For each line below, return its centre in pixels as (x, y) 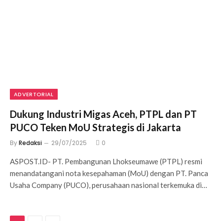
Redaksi (30, 143)
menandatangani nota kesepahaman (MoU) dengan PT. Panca (109, 173)
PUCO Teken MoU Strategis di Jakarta (95, 127)
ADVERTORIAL (34, 94)
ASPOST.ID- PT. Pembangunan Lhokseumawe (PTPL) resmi (106, 161)
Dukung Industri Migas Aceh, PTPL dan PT (103, 114)
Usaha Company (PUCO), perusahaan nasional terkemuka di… (109, 185)
